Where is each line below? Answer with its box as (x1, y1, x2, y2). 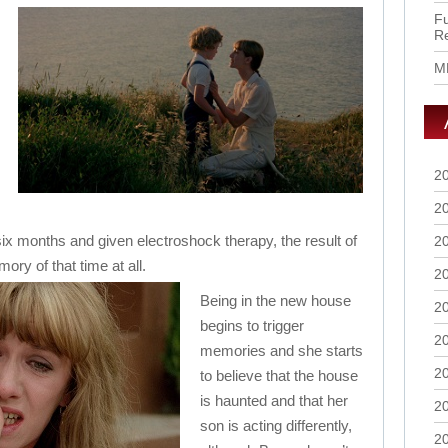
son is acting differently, (200, 417, 352, 434)
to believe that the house (200, 367, 358, 384)
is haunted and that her (200, 392, 348, 409)
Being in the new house (200, 292, 351, 309)
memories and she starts (200, 342, 363, 359)
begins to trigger (200, 317, 304, 334)
